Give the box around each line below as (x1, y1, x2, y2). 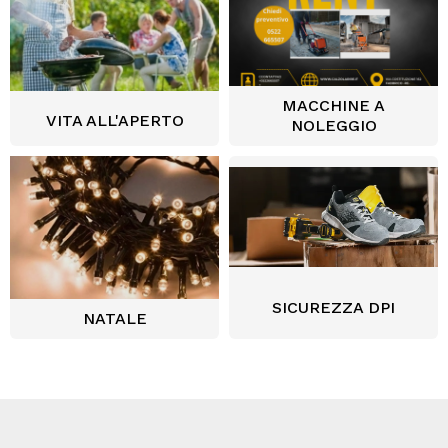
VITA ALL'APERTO (45, 111, 184, 131)
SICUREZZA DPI (272, 298, 395, 318)
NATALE (82, 308, 147, 328)
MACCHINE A (282, 96, 385, 116)
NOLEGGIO (290, 116, 377, 136)
